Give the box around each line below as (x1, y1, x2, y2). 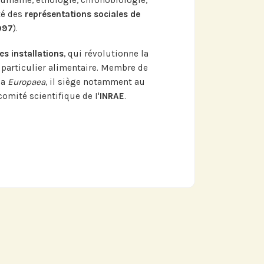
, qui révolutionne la (63, 48, 148, 59)
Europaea (5, 76, 45, 87)
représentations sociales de (24, 9, 140, 20)
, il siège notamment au (45, 76, 145, 87)
